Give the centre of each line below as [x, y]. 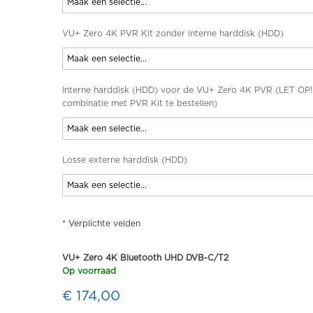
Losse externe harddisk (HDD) [125, 160]
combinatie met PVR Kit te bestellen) [140, 103]
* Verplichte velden [101, 224]
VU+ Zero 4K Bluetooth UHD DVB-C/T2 [145, 258]
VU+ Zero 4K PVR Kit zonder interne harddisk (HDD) [173, 34]
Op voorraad [89, 271]
